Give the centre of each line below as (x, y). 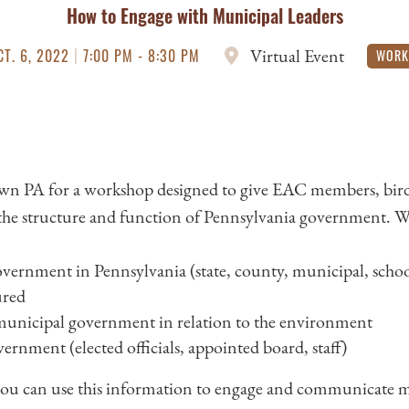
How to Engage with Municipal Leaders (204, 16)
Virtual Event (297, 56)
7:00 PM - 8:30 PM (142, 56)
